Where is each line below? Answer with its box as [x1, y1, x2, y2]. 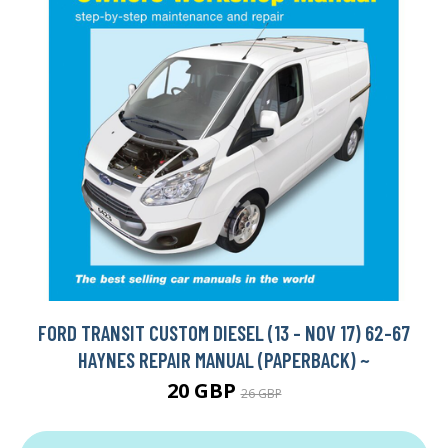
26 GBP [240, 385, 282, 403]
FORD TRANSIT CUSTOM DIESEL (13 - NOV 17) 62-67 [38, 320, 410, 346]
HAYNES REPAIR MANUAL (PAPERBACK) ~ [78, 347, 370, 373]
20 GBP [166, 377, 241, 405]
